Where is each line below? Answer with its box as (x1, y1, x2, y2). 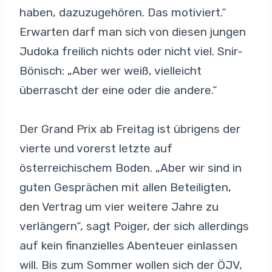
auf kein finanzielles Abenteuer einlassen (19, 238, 237, 253)
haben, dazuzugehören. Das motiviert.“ (19, 5, 226, 19)
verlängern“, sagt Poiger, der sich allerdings (19, 219, 249, 233)
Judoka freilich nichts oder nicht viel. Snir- (19, 44, 243, 58)
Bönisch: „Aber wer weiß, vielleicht (19, 63, 202, 78)
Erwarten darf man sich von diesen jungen (19, 24, 246, 39)
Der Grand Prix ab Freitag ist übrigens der (19, 121, 240, 136)
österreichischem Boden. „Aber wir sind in (19, 160, 242, 175)
